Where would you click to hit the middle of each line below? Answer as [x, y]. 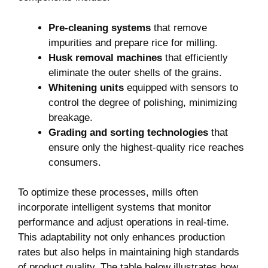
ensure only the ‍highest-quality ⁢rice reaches [146, 147]
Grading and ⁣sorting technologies [128, 132]
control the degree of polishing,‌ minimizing [143, 102]
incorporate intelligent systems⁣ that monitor [115, 208]
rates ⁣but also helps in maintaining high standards [129, 252]
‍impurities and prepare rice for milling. [133, 42]
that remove [179, 28]
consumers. [75, 162]
